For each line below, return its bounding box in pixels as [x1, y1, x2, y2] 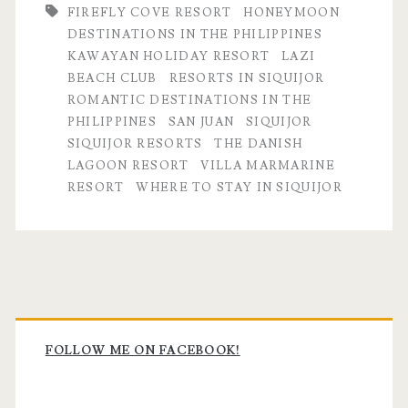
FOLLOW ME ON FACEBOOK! [45, 343, 240, 358]
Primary [14, 292, 147, 342]
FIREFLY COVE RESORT [66, 5, 232, 20]
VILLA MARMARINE [200, 158, 335, 173]
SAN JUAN [168, 115, 235, 129]
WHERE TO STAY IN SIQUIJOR [136, 180, 342, 195]
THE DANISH [214, 137, 303, 151]
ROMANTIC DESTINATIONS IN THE [66, 93, 312, 107]
